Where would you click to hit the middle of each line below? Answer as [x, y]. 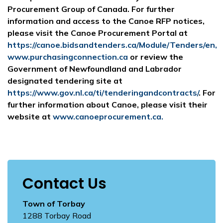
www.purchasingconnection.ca [68, 57]
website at [30, 116]
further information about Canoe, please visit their [108, 105]
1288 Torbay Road [57, 216]
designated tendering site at [65, 81]
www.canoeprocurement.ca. [108, 116]
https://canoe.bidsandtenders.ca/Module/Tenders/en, [112, 45]
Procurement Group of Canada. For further [91, 9]
